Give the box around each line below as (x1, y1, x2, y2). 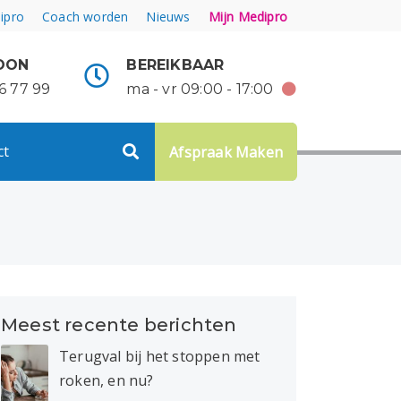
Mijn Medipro (208, 8, 287, 25)
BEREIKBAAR (126, 56, 225, 74)
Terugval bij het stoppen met (59, 346, 260, 366)
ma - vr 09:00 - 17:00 (126, 81, 277, 98)
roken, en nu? (59, 371, 154, 390)
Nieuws (146, 8, 191, 25)
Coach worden (41, 8, 129, 25)
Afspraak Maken (169, 141, 283, 162)
